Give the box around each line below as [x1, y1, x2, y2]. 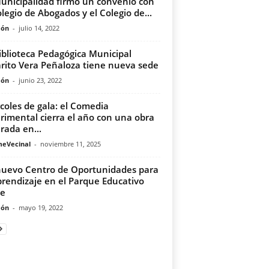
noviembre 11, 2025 [40, 139, 101, 148]
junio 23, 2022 [18, 76, 62, 85]
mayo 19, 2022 [18, 203, 63, 212]
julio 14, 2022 [18, 23, 59, 32]
